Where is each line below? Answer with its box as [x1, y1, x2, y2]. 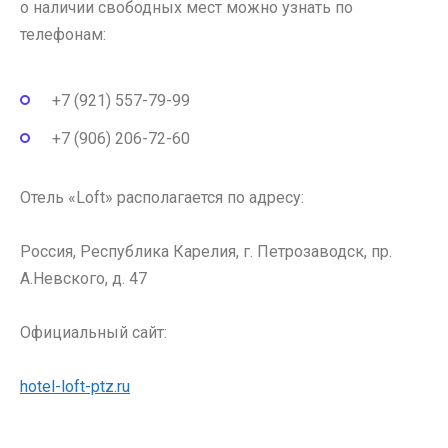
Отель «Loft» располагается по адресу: [20, 187, 304, 207]
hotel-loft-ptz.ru [20, 377, 130, 397]
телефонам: [20, 25, 106, 45]
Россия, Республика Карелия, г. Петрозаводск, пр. [20, 242, 392, 262]
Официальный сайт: [20, 323, 167, 343]
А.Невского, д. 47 [20, 269, 147, 289]
